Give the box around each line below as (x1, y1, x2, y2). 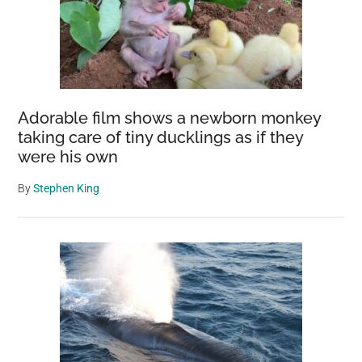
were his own (18, 146, 119, 166)
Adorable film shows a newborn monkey (18, 107, 322, 128)
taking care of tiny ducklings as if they (18, 127, 304, 147)
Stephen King (33, 181, 100, 195)
